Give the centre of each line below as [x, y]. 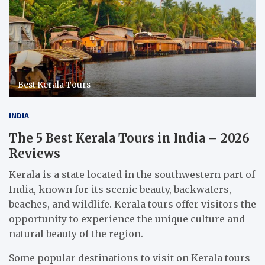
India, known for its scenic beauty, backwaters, [120, 190]
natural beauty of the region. [76, 234]
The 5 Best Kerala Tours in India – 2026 [129, 138]
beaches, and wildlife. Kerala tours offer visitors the [132, 204]
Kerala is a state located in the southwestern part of [132, 175]
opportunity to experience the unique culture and [127, 219]
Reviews [35, 154]
